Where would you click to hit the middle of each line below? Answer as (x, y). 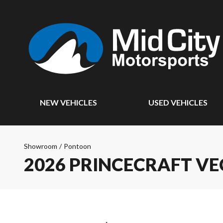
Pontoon (77, 146)
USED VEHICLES (178, 102)
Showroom (41, 146)
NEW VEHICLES (68, 102)
